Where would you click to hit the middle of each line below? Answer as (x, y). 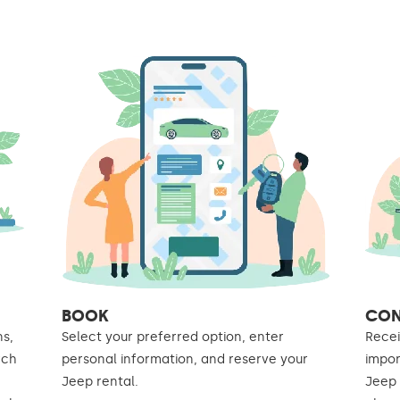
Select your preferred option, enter (172, 337)
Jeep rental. (100, 381)
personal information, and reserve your (184, 359)
